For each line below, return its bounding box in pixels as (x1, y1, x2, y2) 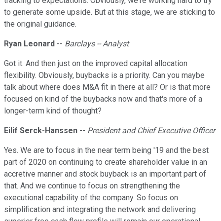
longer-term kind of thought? (4, 106, 102, 116)
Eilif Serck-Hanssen (4, 126, 77, 136)
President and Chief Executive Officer (87, 126, 215, 136)
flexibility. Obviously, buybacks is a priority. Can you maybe (4, 71, 205, 80)
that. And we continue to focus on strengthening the (4, 181, 180, 191)
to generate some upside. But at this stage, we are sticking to (4, 7, 215, 17)
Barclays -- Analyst (65, 39, 129, 49)
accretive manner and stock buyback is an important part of (4, 169, 206, 179)
